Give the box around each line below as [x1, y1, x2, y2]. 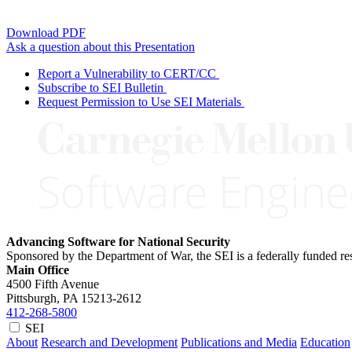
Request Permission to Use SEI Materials [38, 95, 241, 109]
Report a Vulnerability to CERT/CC [38, 67, 216, 81]
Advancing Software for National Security [6, 235, 230, 249]
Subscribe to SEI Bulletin [38, 81, 163, 95]
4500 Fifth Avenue [6, 277, 99, 291]
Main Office [6, 263, 69, 277]
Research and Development [41, 335, 178, 350]
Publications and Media [181, 335, 297, 350]
